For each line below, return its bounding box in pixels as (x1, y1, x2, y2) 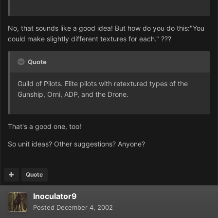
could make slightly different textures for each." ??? (8, 35, 171, 43)
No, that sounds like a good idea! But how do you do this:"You (8, 24, 204, 33)
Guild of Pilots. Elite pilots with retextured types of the (18, 79, 188, 88)
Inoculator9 (33, 191, 77, 201)
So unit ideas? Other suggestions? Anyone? (8, 140, 145, 148)
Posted (33, 203, 56, 212)
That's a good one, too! (8, 122, 81, 131)
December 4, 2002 (56, 203, 113, 212)
